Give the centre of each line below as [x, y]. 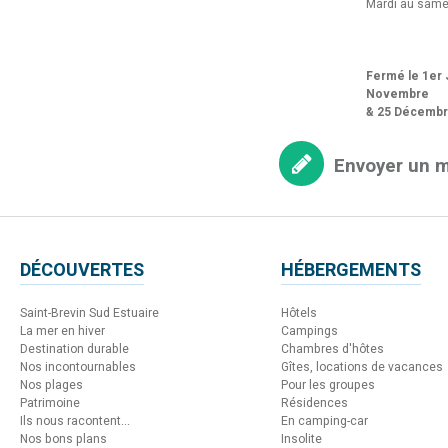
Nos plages [51, 384]
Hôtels [299, 312]
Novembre [397, 93]
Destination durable [74, 348]
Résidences [314, 402]
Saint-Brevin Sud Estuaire [89, 312]
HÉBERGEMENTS [351, 270]
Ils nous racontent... [75, 420]
